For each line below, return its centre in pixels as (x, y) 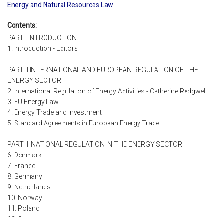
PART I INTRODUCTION (42, 38)
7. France (21, 166)
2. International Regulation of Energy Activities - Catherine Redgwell (107, 91)
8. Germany (25, 177)
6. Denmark (24, 155)
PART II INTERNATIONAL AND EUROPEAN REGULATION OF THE (103, 70)
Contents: (22, 25)
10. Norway (25, 198)
